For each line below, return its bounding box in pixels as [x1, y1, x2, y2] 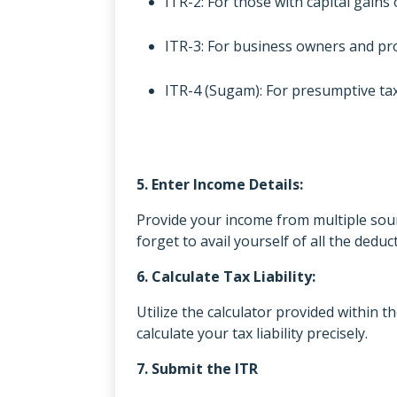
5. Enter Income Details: [136, 174, 303, 194]
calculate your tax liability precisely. [136, 323, 368, 343]
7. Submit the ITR [136, 358, 258, 378]
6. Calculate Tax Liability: [136, 266, 315, 286]
